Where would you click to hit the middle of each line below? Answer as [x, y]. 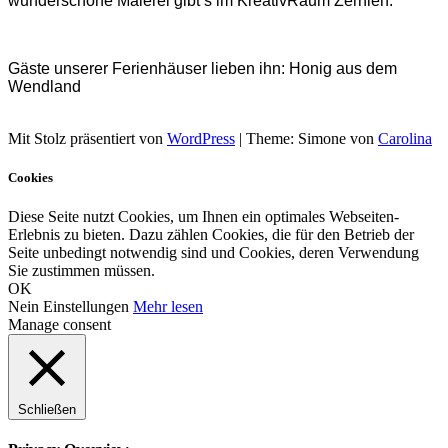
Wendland [44, 86]
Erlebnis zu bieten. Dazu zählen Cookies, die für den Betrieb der [211, 235]
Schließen [47, 410]
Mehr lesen [168, 307]
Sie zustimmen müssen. [81, 271]
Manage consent [59, 325]
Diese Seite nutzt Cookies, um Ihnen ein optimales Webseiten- [203, 217]
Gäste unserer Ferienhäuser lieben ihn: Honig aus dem [202, 68]
